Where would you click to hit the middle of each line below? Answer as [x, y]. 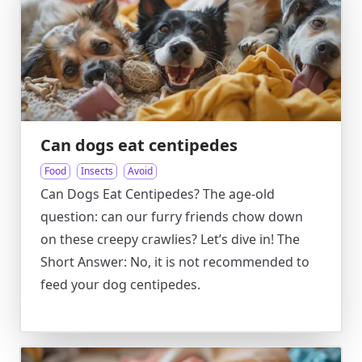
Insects [97, 171]
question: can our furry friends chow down [172, 217]
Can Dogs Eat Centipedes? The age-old [158, 194]
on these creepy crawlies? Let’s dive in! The [170, 239]
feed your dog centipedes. [120, 284]
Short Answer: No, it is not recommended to [175, 262]
